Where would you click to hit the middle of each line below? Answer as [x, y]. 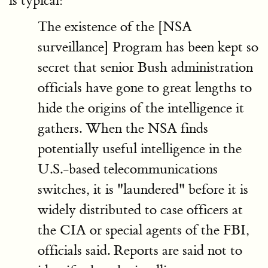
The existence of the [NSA [115, 27]
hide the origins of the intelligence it [141, 108]
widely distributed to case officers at [140, 210]
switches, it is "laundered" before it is [143, 189]
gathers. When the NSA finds [123, 128]
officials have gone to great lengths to [145, 88]
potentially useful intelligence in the [140, 149]
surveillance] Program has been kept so [148, 47]
